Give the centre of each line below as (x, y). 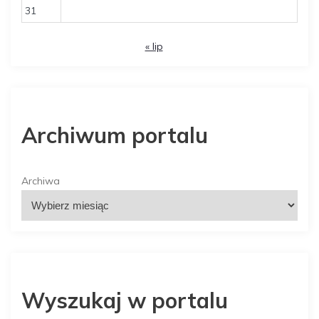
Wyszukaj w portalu (125, 300)
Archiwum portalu (115, 135)
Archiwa (41, 181)
